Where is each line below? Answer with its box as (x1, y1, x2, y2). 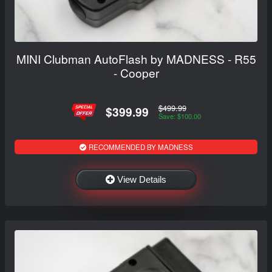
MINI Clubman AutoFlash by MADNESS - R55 (16, 50, 256, 67)
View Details (117, 174, 166, 185)
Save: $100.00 (158, 111, 201, 121)
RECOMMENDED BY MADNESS (86, 141, 193, 152)
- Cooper (113, 64, 159, 81)
